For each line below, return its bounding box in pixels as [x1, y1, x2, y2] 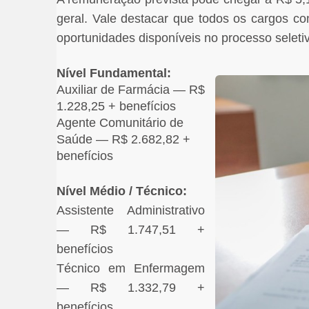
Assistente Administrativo [57, 203, 205, 217]
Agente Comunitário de [57, 115, 183, 130]
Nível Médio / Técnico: [57, 183, 187, 198]
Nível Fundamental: [57, 66, 171, 80]
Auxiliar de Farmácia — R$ [57, 82, 205, 97]
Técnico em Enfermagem [57, 261, 205, 275]
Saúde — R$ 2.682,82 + [57, 132, 190, 146]
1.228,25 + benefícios [57, 99, 176, 113]
